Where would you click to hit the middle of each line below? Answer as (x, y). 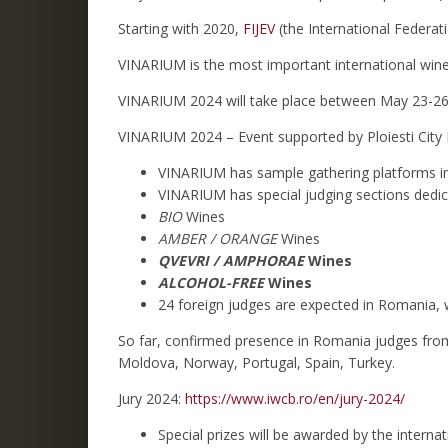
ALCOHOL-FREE (211, 282)
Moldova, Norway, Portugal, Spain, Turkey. (256, 362)
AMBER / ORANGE (219, 238)
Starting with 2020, (180, 28)
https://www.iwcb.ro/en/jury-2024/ (295, 398)
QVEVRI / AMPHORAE (231, 260)
